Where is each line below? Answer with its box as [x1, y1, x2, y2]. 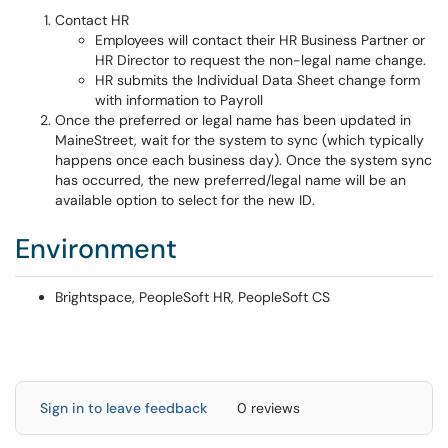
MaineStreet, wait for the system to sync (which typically [55, 131, 424, 149]
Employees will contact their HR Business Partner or [95, 31, 425, 49]
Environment [15, 231, 177, 266]
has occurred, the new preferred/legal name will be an [55, 171, 406, 189]
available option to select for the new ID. [55, 191, 315, 209]
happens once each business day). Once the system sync [55, 151, 432, 169]
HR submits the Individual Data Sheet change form [95, 71, 420, 89]
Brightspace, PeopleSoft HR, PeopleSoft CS [55, 288, 330, 306]
